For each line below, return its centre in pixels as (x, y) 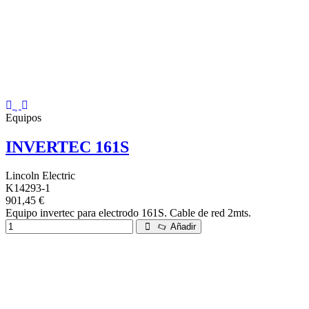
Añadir (182, 227)
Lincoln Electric (40, 176)
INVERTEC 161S (67, 147)
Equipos (23, 117)
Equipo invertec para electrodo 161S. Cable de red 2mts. (128, 213)
